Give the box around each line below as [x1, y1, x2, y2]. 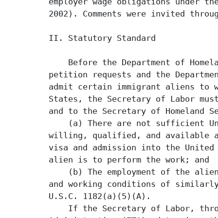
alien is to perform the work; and [49, 155, 209, 165]
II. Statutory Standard [49, 33, 156, 43]
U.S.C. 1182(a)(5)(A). [49, 191, 151, 201]
